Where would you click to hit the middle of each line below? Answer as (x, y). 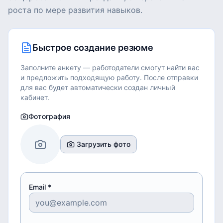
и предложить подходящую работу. (81, 77)
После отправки (170, 77)
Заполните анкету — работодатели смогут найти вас (110, 67)
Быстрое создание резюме (93, 48)
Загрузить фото (104, 144)
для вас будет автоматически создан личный (98, 87)
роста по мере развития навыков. (75, 10)
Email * (40, 187)
